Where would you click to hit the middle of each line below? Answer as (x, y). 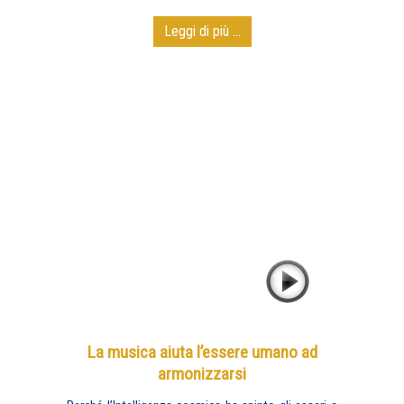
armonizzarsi (202, 374)
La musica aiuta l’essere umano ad (202, 352)
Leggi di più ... (202, 31)
